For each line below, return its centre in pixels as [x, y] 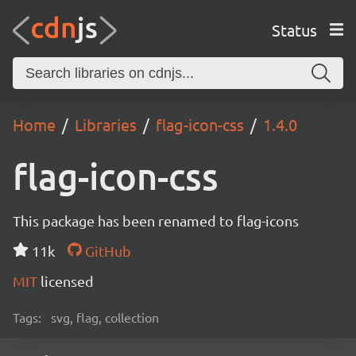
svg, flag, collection [105, 317]
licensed [67, 281]
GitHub [106, 251]
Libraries [106, 124]
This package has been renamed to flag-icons [156, 221]
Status [294, 29]
